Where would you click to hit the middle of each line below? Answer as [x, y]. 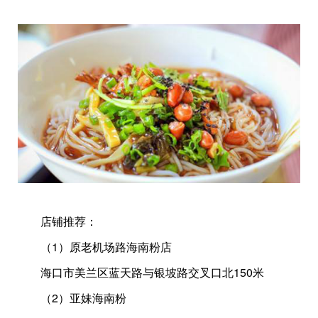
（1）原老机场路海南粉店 [95, 246]
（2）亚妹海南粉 [72, 297]
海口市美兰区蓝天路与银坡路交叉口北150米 [141, 272]
